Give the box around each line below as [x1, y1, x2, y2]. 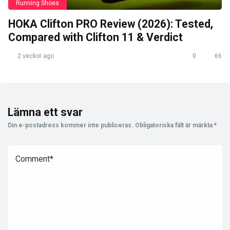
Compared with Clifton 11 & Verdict [8, 30, 183, 44]
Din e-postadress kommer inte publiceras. [8, 121, 133, 129]
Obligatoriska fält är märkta [135, 121, 214, 129]
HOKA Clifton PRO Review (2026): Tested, [8, 17, 213, 30]
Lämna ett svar [8, 105, 83, 119]
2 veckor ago [16, 52, 54, 60]
